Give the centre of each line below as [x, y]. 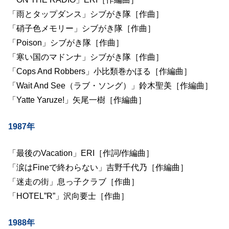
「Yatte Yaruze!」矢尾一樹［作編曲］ [77, 100]
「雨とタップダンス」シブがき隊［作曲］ [86, 14]
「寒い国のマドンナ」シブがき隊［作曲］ [86, 57]
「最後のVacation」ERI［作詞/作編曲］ [81, 153]
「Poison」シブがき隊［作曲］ [66, 43]
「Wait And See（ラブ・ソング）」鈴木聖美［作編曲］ [110, 86]
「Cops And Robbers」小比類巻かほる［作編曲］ [100, 71]
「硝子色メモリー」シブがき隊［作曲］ [82, 28]
